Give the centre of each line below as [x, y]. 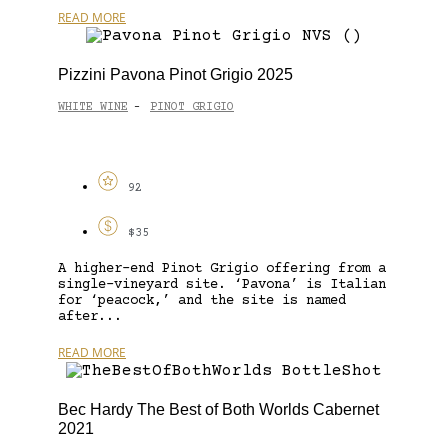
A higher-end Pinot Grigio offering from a [222, 268]
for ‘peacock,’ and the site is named [202, 300]
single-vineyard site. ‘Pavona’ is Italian [222, 284]
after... [90, 316]
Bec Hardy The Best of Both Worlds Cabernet [218, 409]
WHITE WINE [93, 108]
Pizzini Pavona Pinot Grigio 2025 [175, 74]
